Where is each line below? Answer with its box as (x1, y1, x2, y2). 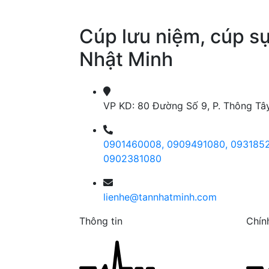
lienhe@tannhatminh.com (103, 190, 217, 203)
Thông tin (79, 214, 122, 227)
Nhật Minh (79, 47, 173, 71)
